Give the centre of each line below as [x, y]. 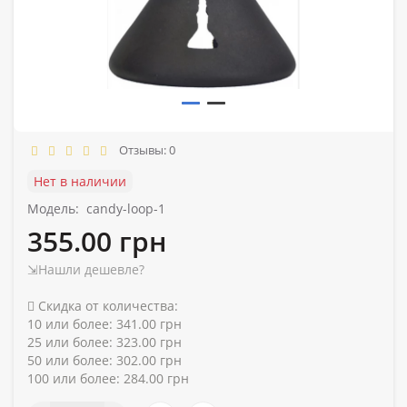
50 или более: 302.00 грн [104, 360]
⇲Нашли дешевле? [86, 269]
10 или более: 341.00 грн [104, 323]
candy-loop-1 [126, 208]
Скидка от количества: [106, 305]
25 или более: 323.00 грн [104, 342]
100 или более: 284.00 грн [108, 378]
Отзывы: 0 [144, 149]
